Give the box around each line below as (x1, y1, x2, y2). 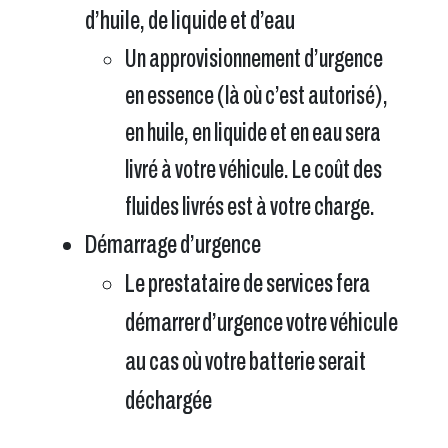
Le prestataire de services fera (125, 269, 370, 297)
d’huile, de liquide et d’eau (85, 6, 295, 34)
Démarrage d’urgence (85, 230, 261, 258)
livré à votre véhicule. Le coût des (125, 156, 382, 183)
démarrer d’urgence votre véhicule (125, 308, 398, 336)
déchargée (125, 386, 212, 414)
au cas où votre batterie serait (125, 347, 366, 375)
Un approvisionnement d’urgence (125, 45, 383, 72)
